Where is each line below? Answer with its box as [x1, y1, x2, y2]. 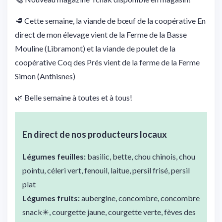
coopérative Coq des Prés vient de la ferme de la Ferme [15, 57, 200, 67]
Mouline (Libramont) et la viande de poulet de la [15, 43, 175, 53]
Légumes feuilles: [22, 151, 86, 161]
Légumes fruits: [22, 193, 80, 203]
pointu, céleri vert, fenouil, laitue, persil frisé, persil [22, 165, 190, 175]
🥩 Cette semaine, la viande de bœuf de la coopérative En [15, 15, 206, 25]
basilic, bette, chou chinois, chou [86, 151, 195, 161]
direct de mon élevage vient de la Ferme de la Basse [15, 29, 187, 39]
